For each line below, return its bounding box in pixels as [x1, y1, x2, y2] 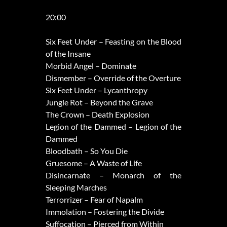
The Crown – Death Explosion [45, 109, 149, 120]
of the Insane [45, 49, 91, 59]
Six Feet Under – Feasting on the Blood [45, 36, 182, 47]
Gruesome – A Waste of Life [45, 158, 142, 168]
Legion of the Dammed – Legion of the [45, 122, 182, 132]
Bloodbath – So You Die [45, 146, 128, 156]
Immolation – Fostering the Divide [45, 207, 164, 217]
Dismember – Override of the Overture [45, 73, 181, 83]
